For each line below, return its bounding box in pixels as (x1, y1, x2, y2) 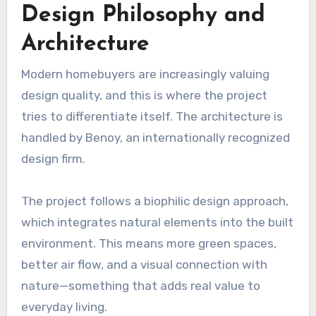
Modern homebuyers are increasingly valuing (20, 67, 269, 82)
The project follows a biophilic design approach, (20, 194, 288, 209)
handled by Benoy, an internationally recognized (20, 130, 290, 145)
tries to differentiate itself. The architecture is (20, 109, 283, 124)
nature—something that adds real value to (20, 279, 260, 293)
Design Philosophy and (20, 4, 265, 27)
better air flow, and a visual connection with (20, 257, 267, 272)
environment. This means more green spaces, (20, 236, 276, 251)
